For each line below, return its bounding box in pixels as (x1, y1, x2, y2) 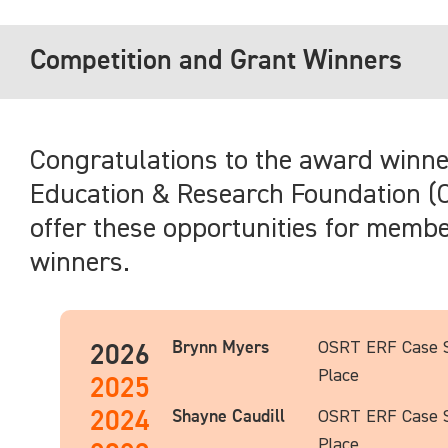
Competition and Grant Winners (30, 47, 402, 75)
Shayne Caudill (172, 408, 285, 426)
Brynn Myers (172, 339, 269, 357)
